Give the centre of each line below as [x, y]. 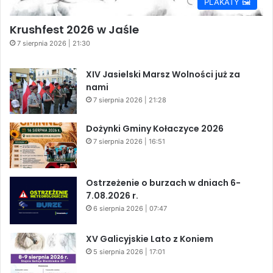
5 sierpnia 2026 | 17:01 [129, 251]
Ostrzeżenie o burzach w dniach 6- [163, 183]
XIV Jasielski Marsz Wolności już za [163, 74]
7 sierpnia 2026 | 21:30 [54, 43]
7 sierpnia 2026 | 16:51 [129, 141]
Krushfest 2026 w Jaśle [74, 29]
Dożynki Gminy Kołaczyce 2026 [155, 128]
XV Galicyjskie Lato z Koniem [150, 239]
